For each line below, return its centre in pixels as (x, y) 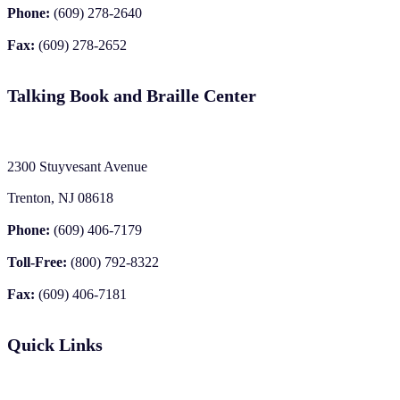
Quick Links (55, 344)
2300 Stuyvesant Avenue (82, 166)
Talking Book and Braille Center (132, 95)
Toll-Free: (37, 262)
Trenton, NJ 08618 (60, 197)
